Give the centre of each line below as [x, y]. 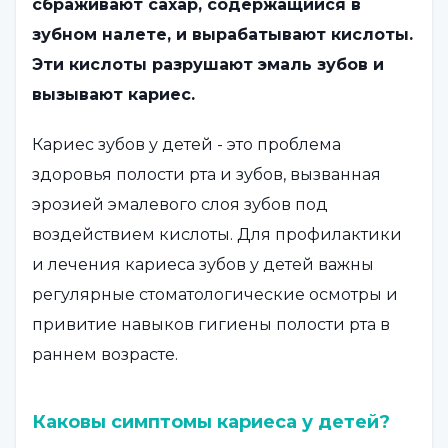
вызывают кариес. [113, 94]
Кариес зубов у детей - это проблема [186, 144]
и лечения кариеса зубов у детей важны [203, 264]
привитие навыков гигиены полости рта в [211, 324]
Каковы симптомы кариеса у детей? [211, 421]
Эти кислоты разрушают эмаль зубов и [208, 64]
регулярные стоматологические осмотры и [215, 294]
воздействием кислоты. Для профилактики [217, 234]
